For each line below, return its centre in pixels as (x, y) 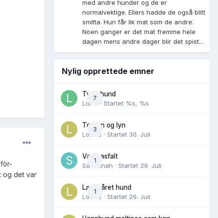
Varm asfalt (100, 156)
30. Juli (140, 134)
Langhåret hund (107, 187)
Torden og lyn (104, 125)
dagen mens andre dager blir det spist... (143, 41)
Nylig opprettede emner (108, 71)
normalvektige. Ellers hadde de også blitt (144, 12)
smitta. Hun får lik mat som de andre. (138, 22)
